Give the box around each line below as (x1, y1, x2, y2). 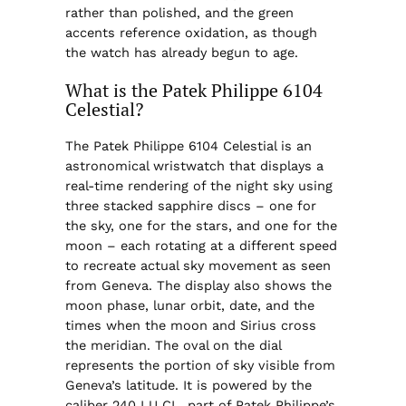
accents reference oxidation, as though (64, 24, 317, 41)
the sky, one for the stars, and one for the (64, 217, 337, 235)
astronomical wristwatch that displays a (64, 158, 324, 175)
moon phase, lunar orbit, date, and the (64, 297, 314, 314)
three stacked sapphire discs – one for (64, 198, 316, 215)
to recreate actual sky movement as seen (64, 257, 331, 275)
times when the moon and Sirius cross (64, 317, 316, 334)
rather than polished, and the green (64, 4, 294, 21)
